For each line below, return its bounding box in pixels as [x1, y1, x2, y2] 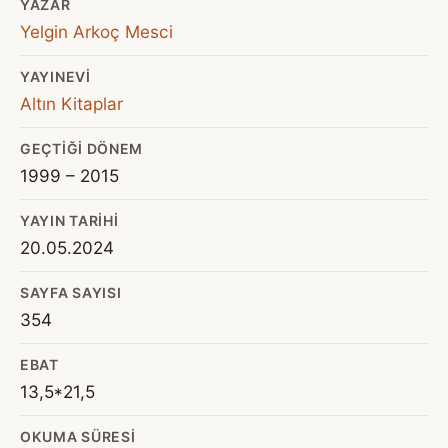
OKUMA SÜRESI [20, 428, 136, 445]
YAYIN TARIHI [20, 212, 119, 229]
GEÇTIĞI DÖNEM [20, 140, 144, 157]
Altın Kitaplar [20, 93, 123, 114]
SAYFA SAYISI [20, 284, 122, 301]
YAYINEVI [20, 68, 91, 85]
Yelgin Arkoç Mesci [20, 21, 173, 42]
